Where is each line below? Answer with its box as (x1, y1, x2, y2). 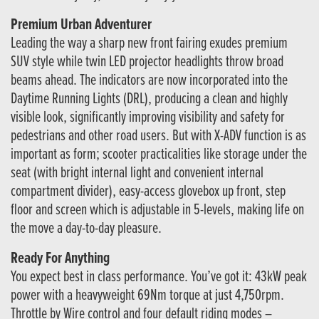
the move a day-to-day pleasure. (11, 219, 162, 240)
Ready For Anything (11, 249, 110, 270)
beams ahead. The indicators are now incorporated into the (11, 70, 288, 92)
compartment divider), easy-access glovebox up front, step (11, 182, 286, 203)
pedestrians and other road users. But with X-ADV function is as (11, 126, 306, 147)
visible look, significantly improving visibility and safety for (11, 108, 285, 129)
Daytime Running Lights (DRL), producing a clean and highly (11, 89, 288, 110)
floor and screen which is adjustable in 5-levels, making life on (11, 200, 304, 221)
